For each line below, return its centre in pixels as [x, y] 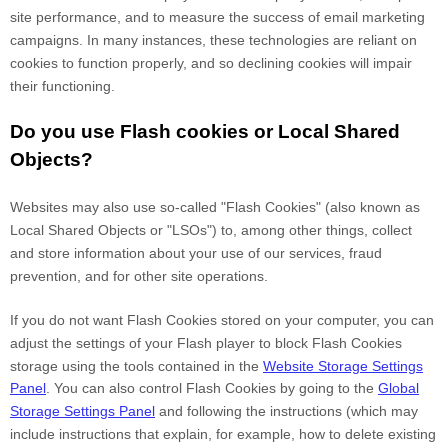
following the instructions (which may [302, 411]
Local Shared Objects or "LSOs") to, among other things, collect [211, 230]
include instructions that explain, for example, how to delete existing [223, 434]
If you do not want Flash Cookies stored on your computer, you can [222, 320]
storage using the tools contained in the [136, 366]
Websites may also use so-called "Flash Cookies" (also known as [215, 207]
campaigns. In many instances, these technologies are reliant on [213, 40]
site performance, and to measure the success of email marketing [217, 17]
